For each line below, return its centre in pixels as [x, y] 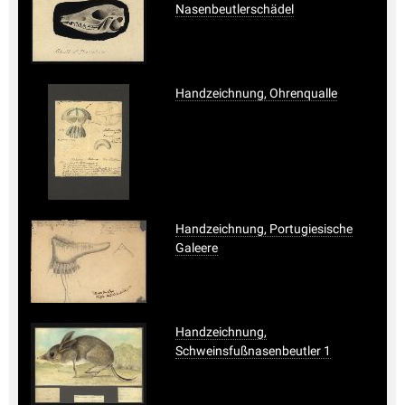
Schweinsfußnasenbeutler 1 [253, 350]
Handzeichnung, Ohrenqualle [256, 93]
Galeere [197, 247]
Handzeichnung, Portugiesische [264, 228]
